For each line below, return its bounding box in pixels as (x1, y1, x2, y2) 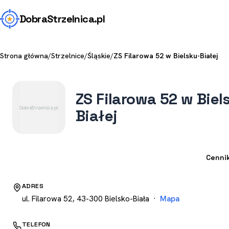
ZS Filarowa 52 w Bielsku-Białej (113, 51, 218, 60)
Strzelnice (51, 51, 84, 60)
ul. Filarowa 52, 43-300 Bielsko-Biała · (22, 193, 160, 204)
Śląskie (87, 51, 110, 60)
